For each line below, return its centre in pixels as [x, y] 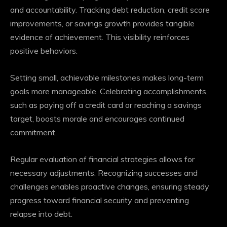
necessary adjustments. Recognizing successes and [104, 173]
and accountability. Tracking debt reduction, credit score [110, 10]
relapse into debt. [41, 214]
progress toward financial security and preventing [100, 200]
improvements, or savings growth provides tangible [102, 24]
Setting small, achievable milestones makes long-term [107, 78]
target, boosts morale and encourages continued [97, 119]
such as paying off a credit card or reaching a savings [106, 105]
